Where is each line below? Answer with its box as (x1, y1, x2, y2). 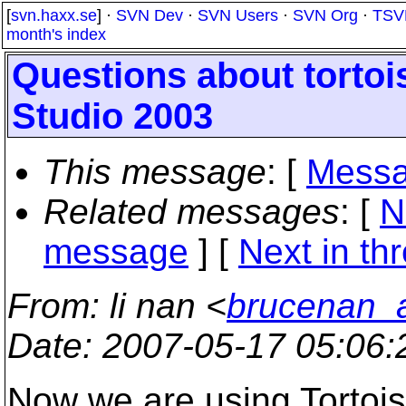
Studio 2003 (12, 96, 213, 136)
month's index (6, 25, 106, 43)
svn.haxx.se (11, 6, 97, 24)
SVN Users (198, 6, 278, 24)
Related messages (43, 192, 340, 231)
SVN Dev (116, 6, 183, 24)
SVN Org (293, 6, 358, 24)
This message (43, 152, 266, 191)
